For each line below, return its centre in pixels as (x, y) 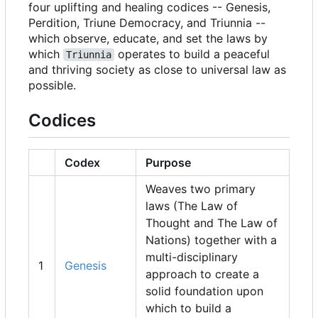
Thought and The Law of (212, 223)
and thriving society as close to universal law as (157, 70)
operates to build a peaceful (194, 54)
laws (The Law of (192, 205)
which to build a (188, 308)
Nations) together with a (211, 240)
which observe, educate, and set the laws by (148, 39)
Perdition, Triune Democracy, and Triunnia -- (147, 23)
